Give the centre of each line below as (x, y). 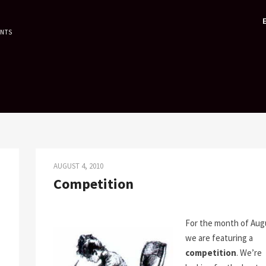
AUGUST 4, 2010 (78, 166)
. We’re (249, 253)
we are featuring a (219, 238)
